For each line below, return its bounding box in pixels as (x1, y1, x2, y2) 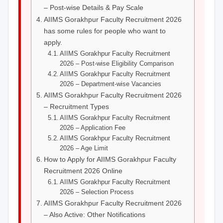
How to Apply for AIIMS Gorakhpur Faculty (43, 155, 176, 163)
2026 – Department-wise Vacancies (60, 80, 162, 88)
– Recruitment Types (43, 103, 109, 111)
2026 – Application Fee (60, 124, 126, 131)
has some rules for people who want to (43, 27, 166, 35)
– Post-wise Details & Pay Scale (43, 3, 143, 11)
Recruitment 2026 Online (43, 167, 122, 175)
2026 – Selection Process (60, 188, 134, 196)
